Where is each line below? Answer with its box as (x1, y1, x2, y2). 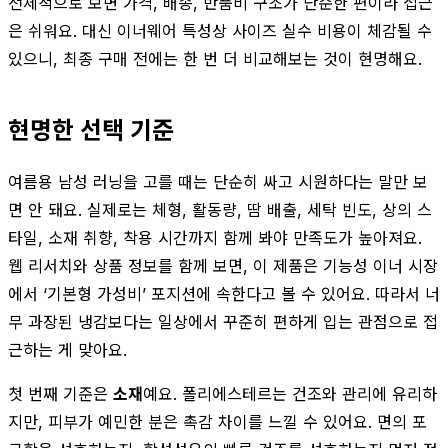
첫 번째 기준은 (8, 383, 113, 404)
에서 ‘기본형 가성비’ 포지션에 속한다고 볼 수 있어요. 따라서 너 (8, 283, 440, 304)
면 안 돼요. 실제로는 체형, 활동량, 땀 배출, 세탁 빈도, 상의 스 (8, 199, 432, 220)
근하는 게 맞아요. (8, 339, 127, 360)
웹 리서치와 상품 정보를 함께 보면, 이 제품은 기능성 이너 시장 (8, 255, 438, 276)
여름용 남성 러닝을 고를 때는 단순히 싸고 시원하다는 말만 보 (8, 171, 428, 192)
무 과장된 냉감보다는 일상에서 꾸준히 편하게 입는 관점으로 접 (8, 311, 438, 332)
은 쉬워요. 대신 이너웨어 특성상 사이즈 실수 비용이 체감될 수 (8, 20, 432, 41)
